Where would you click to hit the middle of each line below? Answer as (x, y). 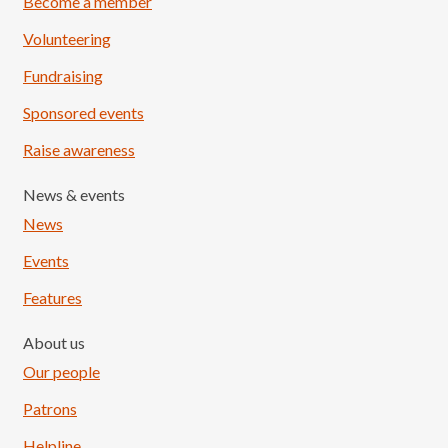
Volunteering (67, 38)
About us (54, 342)
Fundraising (63, 75)
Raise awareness (79, 149)
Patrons (50, 408)
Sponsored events (83, 112)
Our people (61, 371)
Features (52, 297)
